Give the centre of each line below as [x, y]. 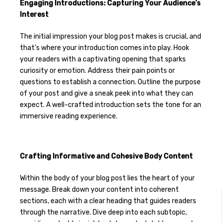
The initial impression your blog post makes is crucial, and [110, 37]
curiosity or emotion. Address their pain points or [97, 71]
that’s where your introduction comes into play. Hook [104, 48]
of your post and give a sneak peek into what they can [106, 94]
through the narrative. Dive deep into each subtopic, [103, 212]
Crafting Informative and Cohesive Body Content [106, 156]
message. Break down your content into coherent [99, 189]
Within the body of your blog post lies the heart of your [107, 178]
